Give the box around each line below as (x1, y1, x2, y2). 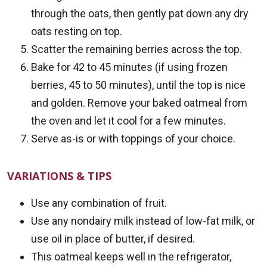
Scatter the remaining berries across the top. (31, 43, 242, 56)
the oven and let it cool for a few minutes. (31, 114, 226, 128)
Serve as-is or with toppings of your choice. (31, 132, 235, 145)
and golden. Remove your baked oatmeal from (31, 97, 247, 110)
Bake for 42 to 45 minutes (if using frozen (31, 61, 228, 74)
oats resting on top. (31, 25, 122, 38)
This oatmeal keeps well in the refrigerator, (31, 250, 231, 263)
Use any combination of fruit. (31, 197, 167, 210)
